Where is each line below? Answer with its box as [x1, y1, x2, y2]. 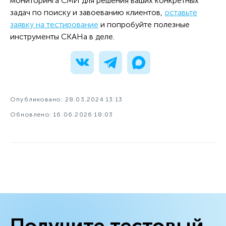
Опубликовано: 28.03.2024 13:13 [10, 95, 123, 103]
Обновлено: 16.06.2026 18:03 [10, 110, 114, 118]
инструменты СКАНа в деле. [10, 31, 117, 41]
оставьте [164, 7, 197, 17]
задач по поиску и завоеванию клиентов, [10, 7, 164, 17]
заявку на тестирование [10, 19, 98, 29]
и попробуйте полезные [98, 19, 190, 29]
